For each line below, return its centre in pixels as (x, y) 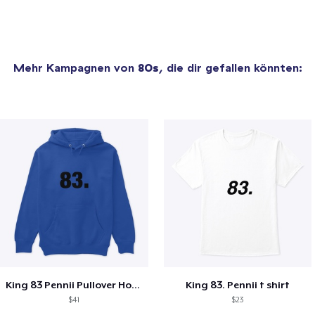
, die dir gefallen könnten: (230, 67)
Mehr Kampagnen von (75, 67)
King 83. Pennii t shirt (238, 285)
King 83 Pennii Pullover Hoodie (136, 285)
